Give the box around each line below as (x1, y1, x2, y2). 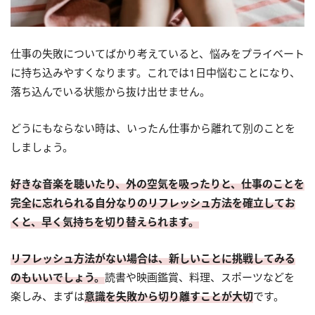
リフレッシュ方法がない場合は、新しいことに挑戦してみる (11, 251, 295, 265)
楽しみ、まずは (11, 289, 84, 303)
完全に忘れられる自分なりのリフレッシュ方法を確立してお (11, 195, 295, 210)
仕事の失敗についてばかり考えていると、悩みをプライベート (11, 46, 304, 60)
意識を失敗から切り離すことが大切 (84, 289, 253, 303)
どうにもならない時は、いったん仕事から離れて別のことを (11, 121, 295, 135)
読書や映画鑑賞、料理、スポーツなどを (105, 270, 295, 284)
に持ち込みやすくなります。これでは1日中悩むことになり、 (11, 65, 300, 79)
